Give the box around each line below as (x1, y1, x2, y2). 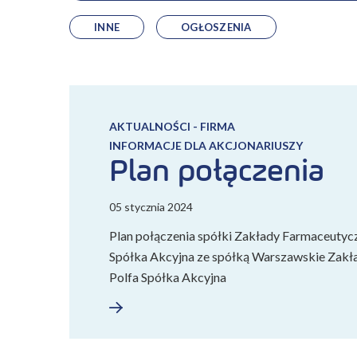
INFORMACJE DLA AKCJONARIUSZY (109, 139, 303, 152)
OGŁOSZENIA (181, 20, 252, 33)
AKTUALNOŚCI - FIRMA (109, 120, 235, 133)
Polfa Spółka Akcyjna (109, 269, 226, 284)
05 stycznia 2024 (109, 200, 193, 214)
